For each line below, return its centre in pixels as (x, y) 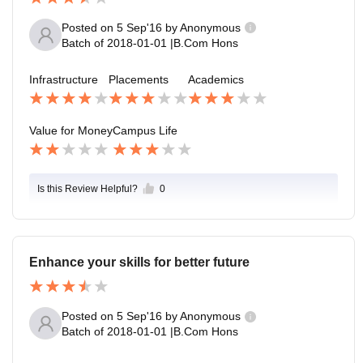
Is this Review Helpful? (88, 188)
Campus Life (145, 130)
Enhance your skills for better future (139, 262)
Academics (216, 80)
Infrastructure (64, 80)
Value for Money (71, 130)
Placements (139, 80)
